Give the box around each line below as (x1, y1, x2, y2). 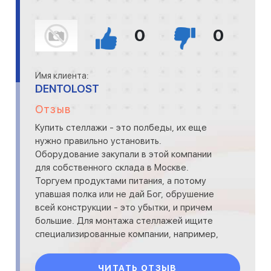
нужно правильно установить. (35, 135, 162, 146)
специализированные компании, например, (35, 229, 218, 240)
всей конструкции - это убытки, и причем (35, 202, 212, 213)
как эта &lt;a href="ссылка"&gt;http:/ (35, 242, 188, 253)
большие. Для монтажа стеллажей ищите (35, 215, 213, 226)
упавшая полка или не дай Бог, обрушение (35, 189, 214, 200)
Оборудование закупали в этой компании (35, 149, 212, 160)
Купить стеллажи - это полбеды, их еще (35, 122, 207, 133)
